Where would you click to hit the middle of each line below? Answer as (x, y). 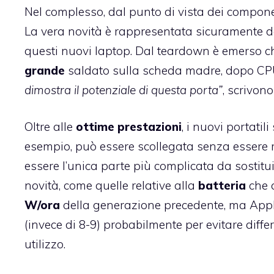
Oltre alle (50, 127)
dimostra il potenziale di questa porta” (124, 90)
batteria (222, 186)
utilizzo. (45, 244)
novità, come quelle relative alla (111, 186)
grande (45, 70)
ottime (95, 127)
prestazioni (150, 127)
